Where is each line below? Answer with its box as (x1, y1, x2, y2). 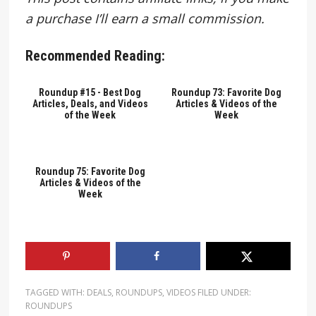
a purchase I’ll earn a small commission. (25, 9, 265, 27)
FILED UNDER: (197, 286, 251, 298)
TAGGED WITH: (25, 286, 87, 298)
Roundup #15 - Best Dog (39, 86, 142, 98)
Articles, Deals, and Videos (32, 97, 148, 109)
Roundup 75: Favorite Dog (35, 165, 145, 177)
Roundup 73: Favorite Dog (171, 86, 282, 98)
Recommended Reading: (25, 47, 165, 64)
